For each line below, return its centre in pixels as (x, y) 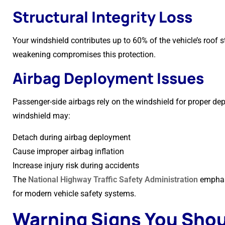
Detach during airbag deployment (72, 137)
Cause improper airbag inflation (68, 151)
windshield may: (41, 116)
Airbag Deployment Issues (108, 78)
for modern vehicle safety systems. (74, 194)
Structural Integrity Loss (102, 17)
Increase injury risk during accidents (76, 165)
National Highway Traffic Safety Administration (113, 180)
